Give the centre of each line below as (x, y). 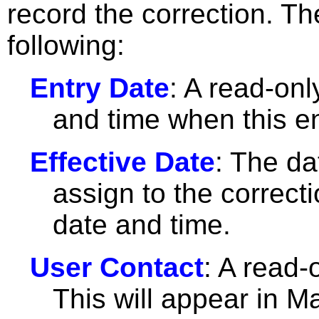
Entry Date (100, 88)
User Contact (117, 267)
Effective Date (122, 162)
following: (66, 45)
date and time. (142, 225)
